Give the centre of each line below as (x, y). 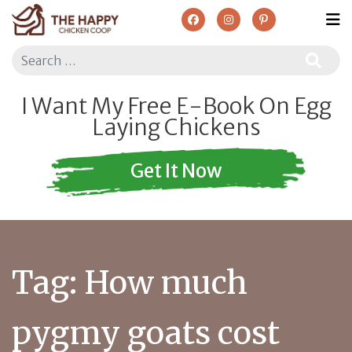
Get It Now (176, 170)
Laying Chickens (176, 127)
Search (28, 53)
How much (166, 282)
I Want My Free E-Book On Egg (176, 106)
